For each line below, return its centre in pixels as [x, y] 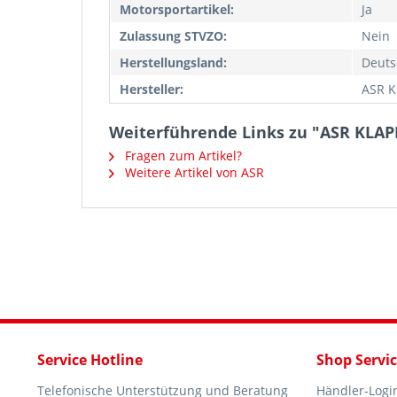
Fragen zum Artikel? [182, 156]
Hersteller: [152, 89]
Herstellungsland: [173, 62]
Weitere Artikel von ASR [193, 172]
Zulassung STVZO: [173, 36]
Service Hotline [90, 360]
